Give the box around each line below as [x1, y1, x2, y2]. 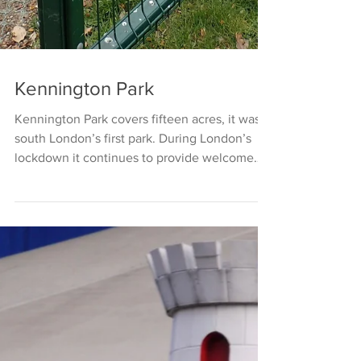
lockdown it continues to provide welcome [15, 339, 254, 353]
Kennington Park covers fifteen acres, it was [15, 301, 260, 314]
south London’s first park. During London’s [15, 320, 251, 334]
